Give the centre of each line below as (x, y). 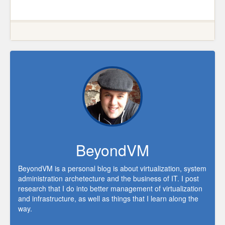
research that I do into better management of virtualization (110, 188)
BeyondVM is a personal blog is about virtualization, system (112, 168)
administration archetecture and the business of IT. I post (108, 178)
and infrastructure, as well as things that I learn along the (108, 198)
